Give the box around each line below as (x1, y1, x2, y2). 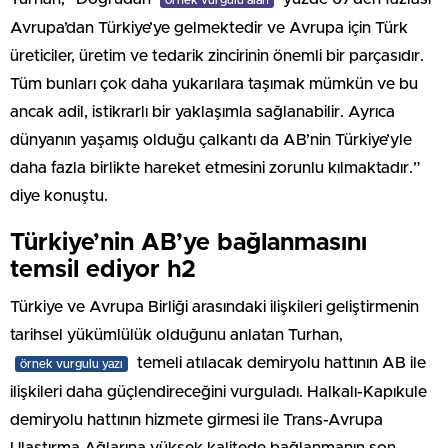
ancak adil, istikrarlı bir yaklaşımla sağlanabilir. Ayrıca (10, 103, 395, 120)
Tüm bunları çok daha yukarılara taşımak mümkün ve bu (10, 75, 418, 92)
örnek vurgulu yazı (20, 357, 123, 370)
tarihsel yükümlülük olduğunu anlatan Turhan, (10, 326, 343, 343)
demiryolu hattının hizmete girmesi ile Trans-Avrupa (10, 411, 383, 428)
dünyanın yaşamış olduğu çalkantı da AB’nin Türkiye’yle (10, 131, 412, 148)
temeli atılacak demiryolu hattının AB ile (133, 354, 426, 371)
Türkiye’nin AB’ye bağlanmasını (10, 230, 367, 255)
